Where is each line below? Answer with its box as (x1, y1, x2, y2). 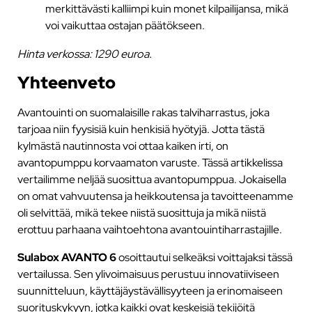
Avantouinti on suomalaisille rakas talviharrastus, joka (17, 104, 270, 120)
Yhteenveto (17, 71, 116, 93)
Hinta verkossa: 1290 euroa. (17, 45, 152, 61)
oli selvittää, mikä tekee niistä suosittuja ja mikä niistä (17, 205, 266, 221)
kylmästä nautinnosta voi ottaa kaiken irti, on (17, 138, 228, 154)
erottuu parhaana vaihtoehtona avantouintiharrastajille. (17, 221, 282, 237)
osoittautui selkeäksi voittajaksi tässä (118, 249, 292, 265)
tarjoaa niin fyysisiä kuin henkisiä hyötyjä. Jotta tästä (17, 121, 265, 137)
